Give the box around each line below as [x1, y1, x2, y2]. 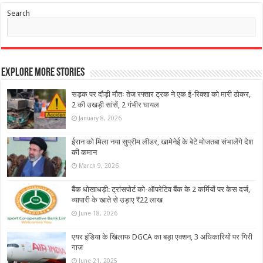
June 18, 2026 [79, 209, 118, 217]
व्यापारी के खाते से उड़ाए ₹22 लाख [72, 195, 163, 204]
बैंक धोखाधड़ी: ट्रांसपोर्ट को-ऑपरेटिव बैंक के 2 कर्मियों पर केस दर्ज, [72, 184, 251, 194]
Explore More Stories [1, 66, 85, 79]
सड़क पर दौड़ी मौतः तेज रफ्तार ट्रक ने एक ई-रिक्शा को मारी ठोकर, [72, 89, 251, 99]
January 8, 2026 [79, 114, 122, 122]
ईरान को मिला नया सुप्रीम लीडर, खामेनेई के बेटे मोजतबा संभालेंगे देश [72, 137, 254, 146]
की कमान [72, 147, 97, 157]
